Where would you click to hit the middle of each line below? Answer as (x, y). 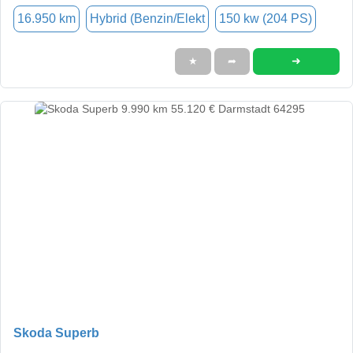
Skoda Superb (56, 333)
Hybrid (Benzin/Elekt (147, 18)
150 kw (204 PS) (266, 18)
